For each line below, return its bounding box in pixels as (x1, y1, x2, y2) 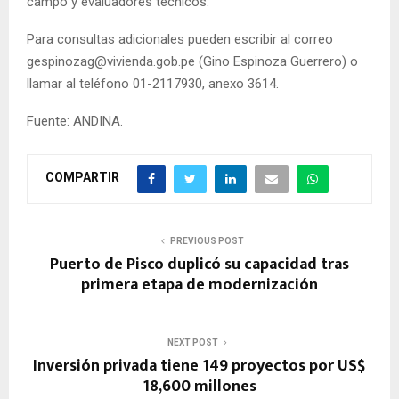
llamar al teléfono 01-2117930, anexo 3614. (27, 75, 279, 92)
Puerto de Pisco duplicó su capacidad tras (50, 250, 349, 278)
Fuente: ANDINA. (27, 112, 123, 129)
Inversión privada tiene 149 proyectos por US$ (33, 352, 366, 379)
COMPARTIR (45, 170, 119, 185)
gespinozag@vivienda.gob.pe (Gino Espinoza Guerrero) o (27, 53, 358, 69)
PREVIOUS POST (169, 235, 244, 246)
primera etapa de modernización (81, 271, 318, 298)
